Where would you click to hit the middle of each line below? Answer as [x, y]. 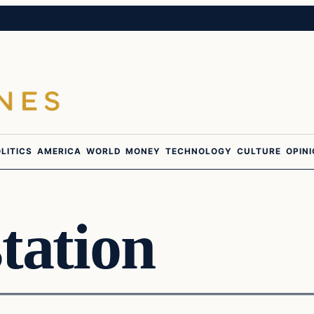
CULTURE [259, 152]
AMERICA [59, 152]
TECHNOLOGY [199, 152]
